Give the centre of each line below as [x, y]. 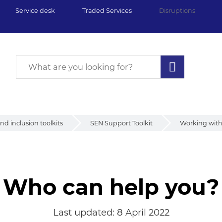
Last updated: [85, 212]
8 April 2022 [143, 212]
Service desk [35, 11]
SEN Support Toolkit [121, 123]
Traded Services [107, 11]
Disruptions [177, 11]
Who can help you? [111, 187]
